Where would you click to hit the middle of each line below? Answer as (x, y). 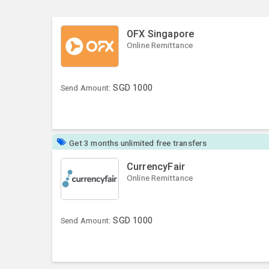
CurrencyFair (156, 166)
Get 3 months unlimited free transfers (138, 143)
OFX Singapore (160, 34)
